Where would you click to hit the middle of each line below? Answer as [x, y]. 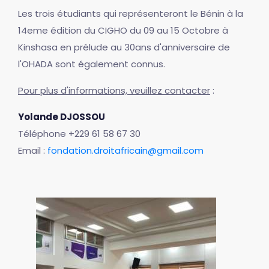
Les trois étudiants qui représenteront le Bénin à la [131, 13]
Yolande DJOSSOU [62, 116]
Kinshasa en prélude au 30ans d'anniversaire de [124, 47]
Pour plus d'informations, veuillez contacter [114, 90]
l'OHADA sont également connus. [92, 64]
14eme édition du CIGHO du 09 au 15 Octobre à [123, 30]
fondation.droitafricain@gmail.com [125, 150]
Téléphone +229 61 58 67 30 [79, 133]
